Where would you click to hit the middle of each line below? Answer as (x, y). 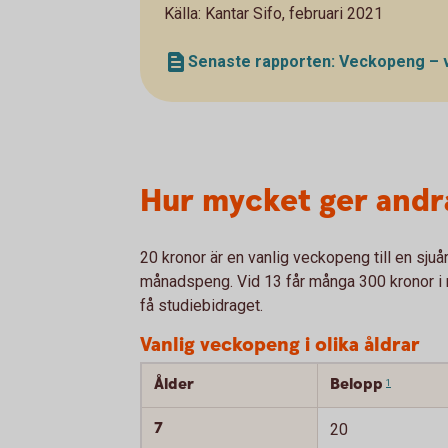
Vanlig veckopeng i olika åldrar (280, 345)
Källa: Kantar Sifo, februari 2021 (273, 13)
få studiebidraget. (201, 305)
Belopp (356, 384)
